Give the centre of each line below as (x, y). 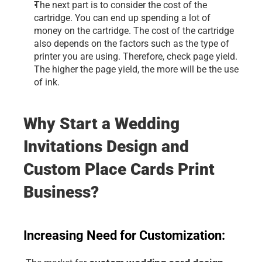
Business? (61, 192)
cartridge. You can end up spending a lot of (122, 18)
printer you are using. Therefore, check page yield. (136, 56)
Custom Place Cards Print (119, 169)
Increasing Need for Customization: (124, 235)
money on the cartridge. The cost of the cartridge (134, 31)
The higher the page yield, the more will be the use (136, 69)
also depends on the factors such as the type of (132, 44)
